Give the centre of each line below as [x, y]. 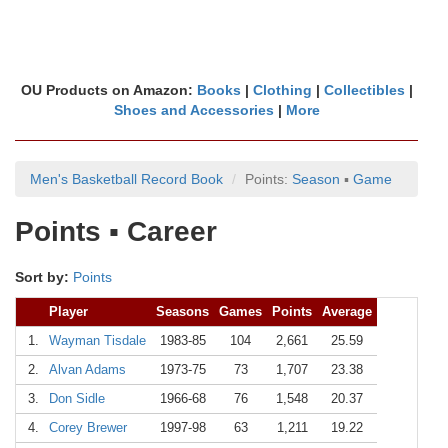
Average [347, 311]
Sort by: [42, 277]
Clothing [282, 90]
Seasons [182, 311]
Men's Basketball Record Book [126, 179]
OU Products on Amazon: [108, 90]
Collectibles [364, 90]
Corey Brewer [88, 427]
